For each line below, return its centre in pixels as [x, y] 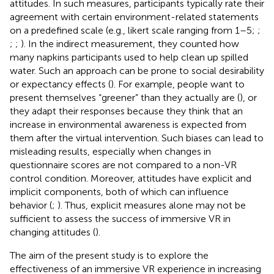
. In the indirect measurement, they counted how [131, 43]
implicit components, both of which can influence [119, 191]
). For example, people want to [178, 84]
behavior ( [31, 205]
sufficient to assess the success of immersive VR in [120, 218]
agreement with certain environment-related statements [134, 17]
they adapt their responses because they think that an [126, 111]
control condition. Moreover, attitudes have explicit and [131, 178]
